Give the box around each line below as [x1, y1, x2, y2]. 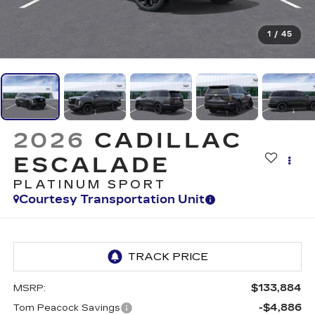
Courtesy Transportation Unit [18, 193, 205, 207]
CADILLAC [94, 128, 243, 154]
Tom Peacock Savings [13, 302, 120, 314]
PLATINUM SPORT [13, 178, 167, 192]
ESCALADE [13, 153, 171, 179]
